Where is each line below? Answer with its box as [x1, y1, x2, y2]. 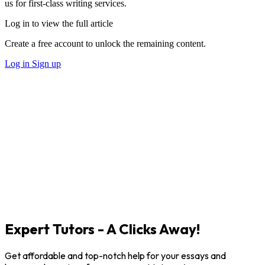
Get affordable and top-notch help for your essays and [5, 249, 226, 261]
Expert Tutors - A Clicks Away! [5, 219, 200, 238]
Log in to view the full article [5, 18, 113, 28]
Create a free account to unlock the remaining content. [5, 38, 206, 49]
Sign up [32, 58, 61, 69]
